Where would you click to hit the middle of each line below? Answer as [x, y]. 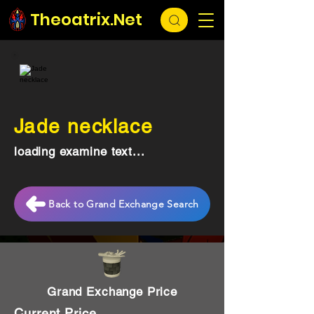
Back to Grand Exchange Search [124, 204]
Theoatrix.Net [86, 20]
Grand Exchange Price [112, 292]
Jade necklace [84, 126]
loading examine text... [80, 151]
